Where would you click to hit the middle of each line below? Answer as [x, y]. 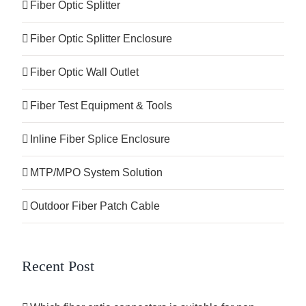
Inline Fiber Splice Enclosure [100, 139]
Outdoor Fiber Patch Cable [95, 206]
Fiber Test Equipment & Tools [101, 105]
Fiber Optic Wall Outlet [84, 72]
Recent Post [58, 266]
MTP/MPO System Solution [96, 172]
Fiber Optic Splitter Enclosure [101, 38]
